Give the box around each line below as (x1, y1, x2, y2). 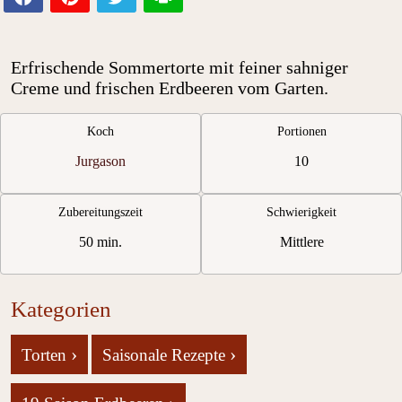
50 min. (79, 234, 122, 250)
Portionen (276, 125, 327, 139)
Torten (22, 345, 71, 365)
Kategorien (11, 297, 111, 322)
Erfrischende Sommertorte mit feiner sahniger (11, 57, 348, 78)
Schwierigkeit (267, 205, 336, 220)
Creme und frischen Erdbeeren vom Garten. (11, 78, 328, 99)
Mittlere (279, 234, 324, 250)
